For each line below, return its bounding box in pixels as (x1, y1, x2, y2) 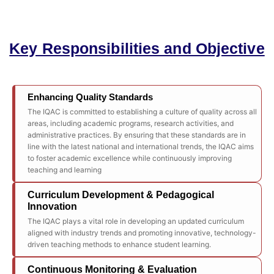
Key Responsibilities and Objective (9, 40, 265, 57)
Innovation (28, 201, 77, 212)
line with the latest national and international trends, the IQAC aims (28, 142, 254, 151)
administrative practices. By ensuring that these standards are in (28, 130, 246, 139)
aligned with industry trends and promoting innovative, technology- (28, 228, 256, 237)
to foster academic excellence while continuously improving (28, 154, 232, 163)
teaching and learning (28, 165, 102, 174)
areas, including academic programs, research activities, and (28, 119, 234, 128)
